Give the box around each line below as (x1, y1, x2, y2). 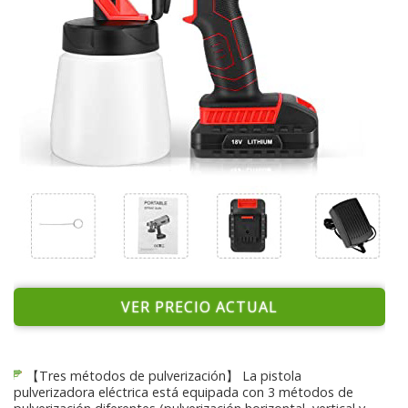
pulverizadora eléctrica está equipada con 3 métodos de (14, 383, 353, 401)
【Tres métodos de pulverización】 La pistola (23, 367, 302, 384)
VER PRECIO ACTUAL (121, 297, 278, 317)
